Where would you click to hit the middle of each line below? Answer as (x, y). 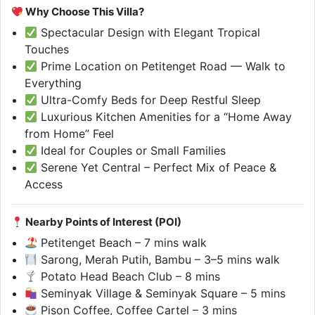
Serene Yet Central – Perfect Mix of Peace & (157, 168)
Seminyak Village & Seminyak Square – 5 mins (162, 294)
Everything (53, 83)
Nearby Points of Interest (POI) (103, 222)
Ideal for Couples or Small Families (132, 151)
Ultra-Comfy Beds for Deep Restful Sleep (149, 100)
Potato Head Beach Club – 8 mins (129, 277)
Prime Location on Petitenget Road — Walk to (162, 66)
